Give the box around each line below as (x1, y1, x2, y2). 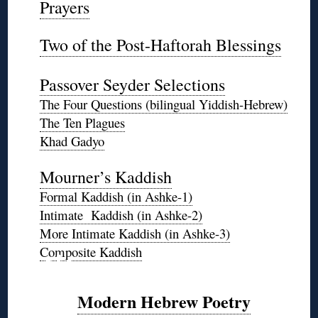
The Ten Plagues (39, 114, 125, 132)
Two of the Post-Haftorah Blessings (39, 33, 281, 57)
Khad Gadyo (39, 132, 104, 150)
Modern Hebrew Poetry (77, 289, 251, 314)
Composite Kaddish (39, 243, 142, 261)
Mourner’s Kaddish (39, 165, 172, 189)
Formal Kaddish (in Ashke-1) (39, 187, 192, 206)
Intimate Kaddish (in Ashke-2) (39, 206, 202, 224)
